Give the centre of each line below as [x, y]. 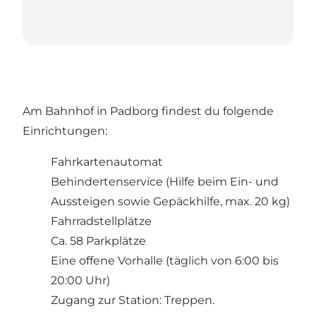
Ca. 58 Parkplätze [98, 241]
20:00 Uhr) [80, 281]
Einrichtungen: [65, 131]
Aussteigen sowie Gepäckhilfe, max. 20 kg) [170, 202]
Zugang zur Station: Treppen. [133, 300]
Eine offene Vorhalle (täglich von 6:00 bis [165, 261]
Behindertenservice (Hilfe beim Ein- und [165, 182]
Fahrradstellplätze [101, 221]
